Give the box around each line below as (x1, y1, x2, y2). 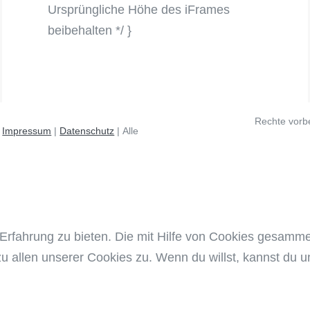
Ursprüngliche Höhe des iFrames (48, 3, 230, 17)
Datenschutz (60, 125, 115, 136)
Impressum (2, 125, 52, 136)
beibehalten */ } (48, 24, 132, 38)
